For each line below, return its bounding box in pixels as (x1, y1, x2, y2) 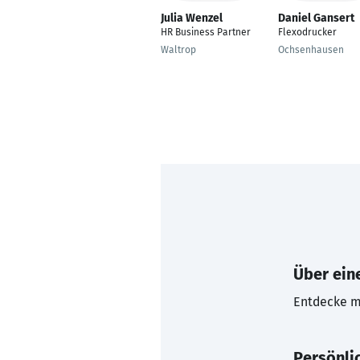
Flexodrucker (278, 27, 337, 38)
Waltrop (161, 44, 196, 55)
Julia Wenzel (161, 11, 223, 25)
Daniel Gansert (278, 11, 354, 25)
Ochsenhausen (278, 44, 344, 55)
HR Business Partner (161, 27, 251, 38)
